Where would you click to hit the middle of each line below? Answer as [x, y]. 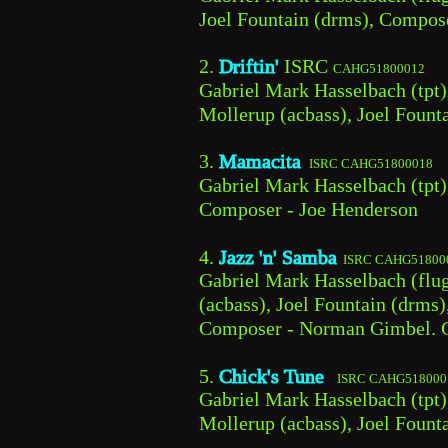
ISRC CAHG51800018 [369, 164]
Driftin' [251, 66]
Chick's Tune [274, 375]
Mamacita [260, 161]
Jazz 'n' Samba [278, 256]
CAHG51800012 [379, 69]
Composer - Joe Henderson [308, 209]
